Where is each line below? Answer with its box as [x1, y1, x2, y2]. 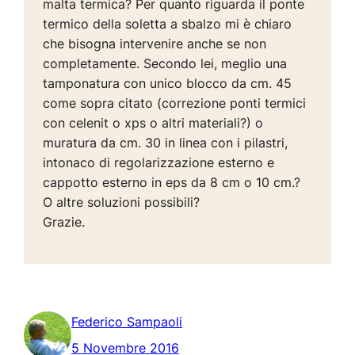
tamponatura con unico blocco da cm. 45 [43, 75, 292, 92]
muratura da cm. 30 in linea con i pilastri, [43, 135, 288, 151]
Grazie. [43, 214, 86, 231]
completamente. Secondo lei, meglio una [43, 55, 288, 72]
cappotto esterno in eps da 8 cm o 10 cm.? [43, 174, 301, 191]
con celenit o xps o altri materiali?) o [43, 115, 264, 132]
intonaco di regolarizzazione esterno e [43, 155, 275, 171]
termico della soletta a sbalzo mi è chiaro [43, 16, 292, 32]
